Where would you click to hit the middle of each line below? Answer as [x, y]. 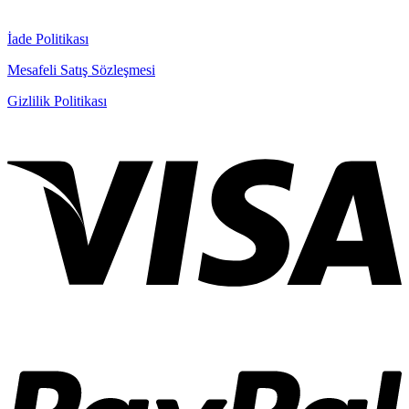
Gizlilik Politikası [57, 100]
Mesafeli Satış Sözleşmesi [81, 69]
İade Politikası [48, 38]
